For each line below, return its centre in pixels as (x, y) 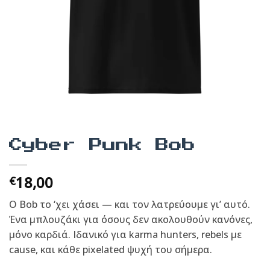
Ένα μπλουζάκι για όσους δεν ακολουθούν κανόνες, (131, 220)
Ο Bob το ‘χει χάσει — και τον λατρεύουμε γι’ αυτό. (130, 205)
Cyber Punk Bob (102, 146)
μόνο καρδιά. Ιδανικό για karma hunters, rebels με (125, 235)
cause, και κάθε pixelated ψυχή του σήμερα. (111, 250)
